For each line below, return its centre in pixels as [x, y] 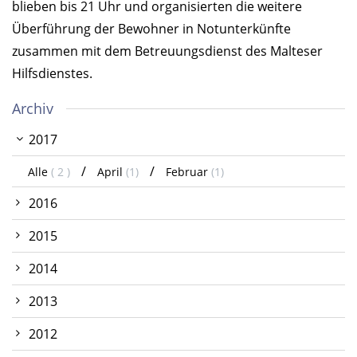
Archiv [33, 109]
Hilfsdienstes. [52, 74]
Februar [188, 172]
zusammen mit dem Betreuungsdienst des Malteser [167, 51]
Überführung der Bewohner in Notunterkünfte [151, 29]
